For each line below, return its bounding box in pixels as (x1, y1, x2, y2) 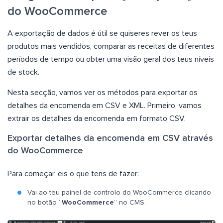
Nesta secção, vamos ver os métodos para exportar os (7, 89, 198, 97)
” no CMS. (114, 199, 146, 207)
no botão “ (27, 199, 62, 207)
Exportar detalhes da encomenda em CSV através (7, 134, 213, 143)
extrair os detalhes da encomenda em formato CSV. (7, 114, 186, 123)
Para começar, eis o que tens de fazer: (7, 170, 139, 178)
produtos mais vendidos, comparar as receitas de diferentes (7, 42, 215, 51)
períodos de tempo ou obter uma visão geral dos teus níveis (7, 55, 214, 64)
